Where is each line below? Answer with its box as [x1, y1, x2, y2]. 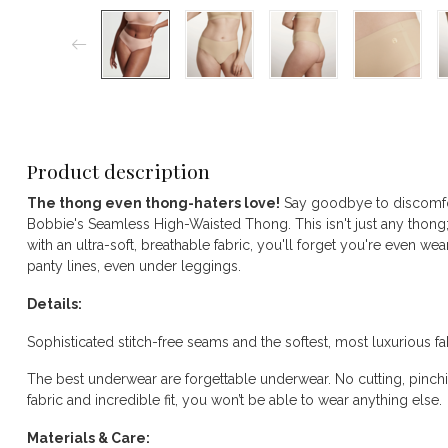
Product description [27, 158, 210, 184]
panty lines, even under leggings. [27, 258, 241, 274]
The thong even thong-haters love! [27, 195, 280, 211]
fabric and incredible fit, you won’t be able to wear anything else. [27, 392, 442, 409]
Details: [27, 295, 82, 312]
